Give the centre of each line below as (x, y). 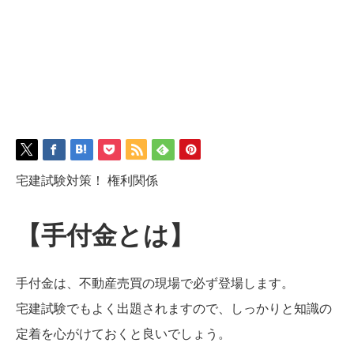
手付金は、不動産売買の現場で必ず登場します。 (155, 283)
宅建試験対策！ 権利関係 (87, 181)
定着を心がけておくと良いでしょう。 (123, 333)
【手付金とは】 (105, 236)
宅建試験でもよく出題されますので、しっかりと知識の (174, 308)
